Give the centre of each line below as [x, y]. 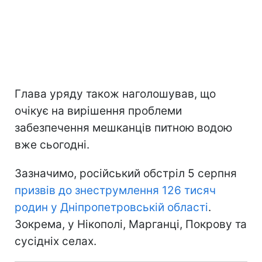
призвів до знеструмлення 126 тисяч [115, 191]
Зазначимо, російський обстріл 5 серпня [126, 174]
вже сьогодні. [52, 145]
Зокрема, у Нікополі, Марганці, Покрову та [131, 225]
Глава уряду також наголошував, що [115, 94]
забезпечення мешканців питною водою [123, 128]
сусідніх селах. [56, 242]
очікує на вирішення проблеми [98, 111]
